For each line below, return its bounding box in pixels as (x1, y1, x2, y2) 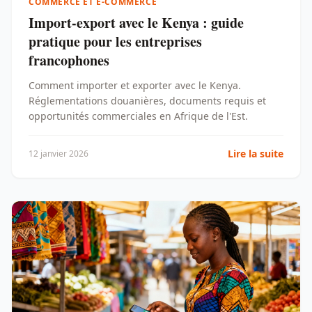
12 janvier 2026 (29, 147, 88, 159)
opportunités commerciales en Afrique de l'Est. (29, 109, 248, 123)
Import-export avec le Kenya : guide (29, 12, 244, 33)
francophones (29, 49, 109, 70)
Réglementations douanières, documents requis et (29, 93, 266, 107)
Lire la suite (228, 146, 283, 160)
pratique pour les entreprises (29, 31, 202, 52)
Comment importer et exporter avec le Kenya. (29, 78, 241, 92)
